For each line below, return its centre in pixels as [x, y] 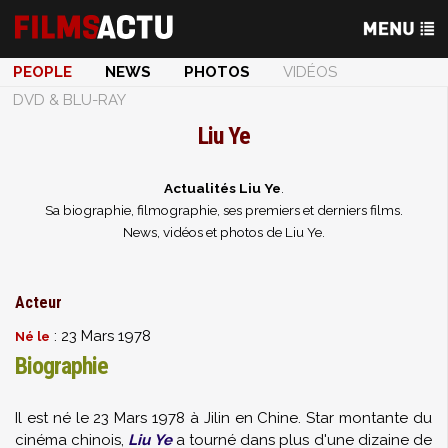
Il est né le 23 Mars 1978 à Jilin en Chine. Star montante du [223, 418]
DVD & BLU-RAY [69, 100]
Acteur [38, 302]
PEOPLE [42, 72]
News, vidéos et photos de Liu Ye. [223, 232]
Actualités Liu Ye [222, 188]
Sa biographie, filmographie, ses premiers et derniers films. [223, 210]
